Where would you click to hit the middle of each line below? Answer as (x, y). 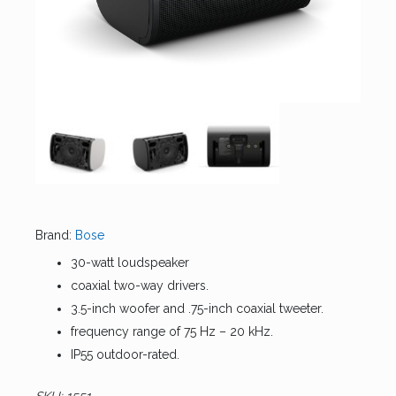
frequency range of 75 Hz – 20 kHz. (172, 332)
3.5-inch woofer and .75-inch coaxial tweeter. (197, 309)
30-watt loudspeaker (130, 263)
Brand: (53, 236)
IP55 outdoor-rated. (125, 355)
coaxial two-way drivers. (140, 286)
